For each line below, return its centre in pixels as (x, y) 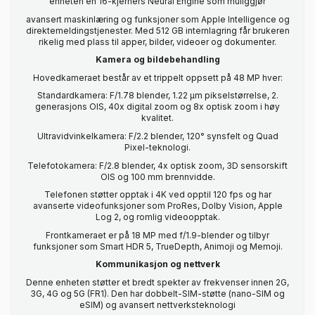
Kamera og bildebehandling (157, 60)
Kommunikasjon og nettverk (157, 264)
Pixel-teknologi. (157, 147)
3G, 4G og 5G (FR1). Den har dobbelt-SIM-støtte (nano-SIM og (157, 293)
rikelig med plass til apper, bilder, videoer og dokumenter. (157, 41)
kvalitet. (157, 118)
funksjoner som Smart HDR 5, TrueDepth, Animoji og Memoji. (157, 246)
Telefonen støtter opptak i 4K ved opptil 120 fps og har (157, 195)
